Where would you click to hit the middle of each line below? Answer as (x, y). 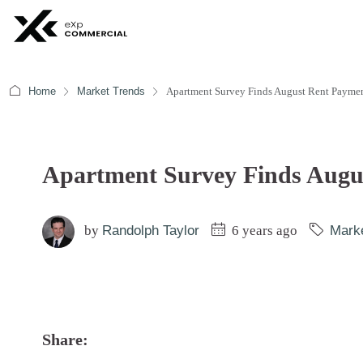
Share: (65, 340)
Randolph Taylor (151, 230)
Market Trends (111, 91)
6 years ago (263, 230)
